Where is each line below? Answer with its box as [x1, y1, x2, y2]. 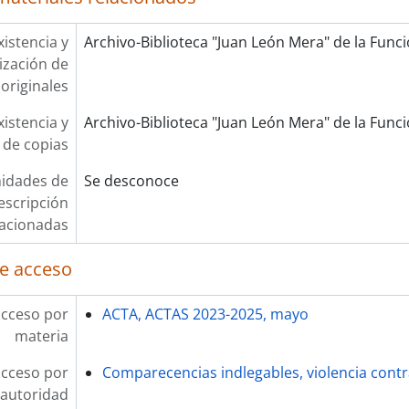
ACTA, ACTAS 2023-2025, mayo [101, 304, 309, 324]
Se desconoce [83, 171, 179, 191]
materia [14, 326, 68, 346]
